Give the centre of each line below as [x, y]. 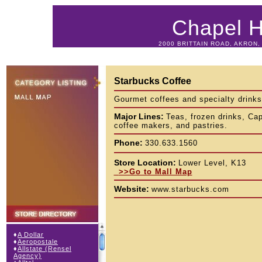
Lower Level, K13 [212, 163]
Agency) [27, 256]
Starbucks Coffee [152, 81]
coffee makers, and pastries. [170, 125]
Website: [131, 189]
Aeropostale [38, 242]
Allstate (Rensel [44, 249]
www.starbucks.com [190, 189]
